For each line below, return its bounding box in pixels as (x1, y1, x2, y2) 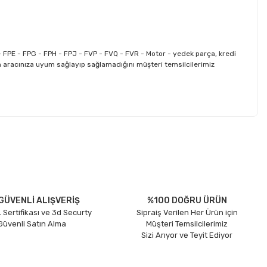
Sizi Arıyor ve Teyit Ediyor (141, 231, 233, 240)
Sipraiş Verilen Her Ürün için (136, 208, 238, 217)
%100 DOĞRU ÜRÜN (147, 195, 227, 206)
